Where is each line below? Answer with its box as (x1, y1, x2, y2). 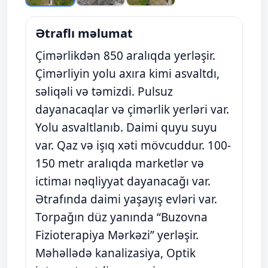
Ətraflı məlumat (35, 25, 133, 41)
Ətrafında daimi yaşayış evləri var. (35, 191, 217, 207)
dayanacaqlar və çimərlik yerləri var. (35, 102, 229, 117)
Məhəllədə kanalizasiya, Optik (35, 245, 196, 261)
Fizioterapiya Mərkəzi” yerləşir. (35, 227, 199, 243)
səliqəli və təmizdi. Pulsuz (35, 84, 173, 99)
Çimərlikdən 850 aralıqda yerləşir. (35, 48, 215, 63)
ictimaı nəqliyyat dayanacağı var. (35, 173, 211, 189)
